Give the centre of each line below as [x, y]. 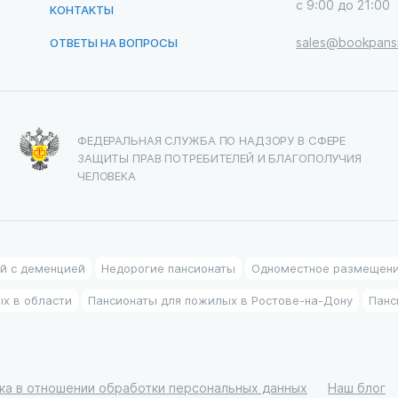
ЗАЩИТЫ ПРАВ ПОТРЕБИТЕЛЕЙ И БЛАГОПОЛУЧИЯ [219, 158]
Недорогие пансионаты [168, 268]
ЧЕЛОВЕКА [107, 175]
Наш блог [357, 388]
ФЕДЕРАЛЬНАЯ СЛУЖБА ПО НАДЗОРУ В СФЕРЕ [212, 140]
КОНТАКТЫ [81, 9]
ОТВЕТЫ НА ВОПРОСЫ [113, 42]
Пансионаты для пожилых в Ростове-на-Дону [220, 300]
